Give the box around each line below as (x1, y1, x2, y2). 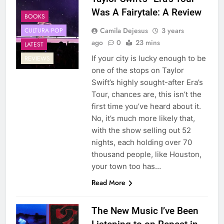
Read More (91, 177, 125, 188)
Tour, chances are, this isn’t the (91, 89, 201, 99)
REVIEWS (24, 53, 50, 63)
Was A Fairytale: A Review (91, 6, 201, 18)
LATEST (24, 39, 43, 49)
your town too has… (91, 161, 161, 171)
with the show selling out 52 (91, 125, 191, 135)
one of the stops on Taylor (91, 65, 184, 75)
